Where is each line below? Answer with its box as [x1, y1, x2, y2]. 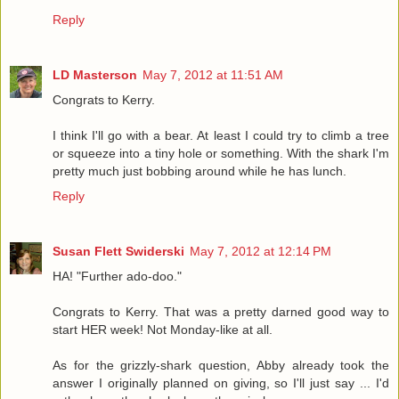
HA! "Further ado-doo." [53, 269, 182, 284]
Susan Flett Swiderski [53, 244, 184, 259]
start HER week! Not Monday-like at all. [53, 322, 273, 338]
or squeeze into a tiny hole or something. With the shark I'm [53, 146, 389, 161]
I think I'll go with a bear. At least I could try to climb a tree [53, 128, 389, 143]
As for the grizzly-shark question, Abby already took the [53, 358, 389, 373]
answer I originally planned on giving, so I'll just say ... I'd [53, 376, 389, 391]
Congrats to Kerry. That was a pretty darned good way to [53, 305, 389, 320]
